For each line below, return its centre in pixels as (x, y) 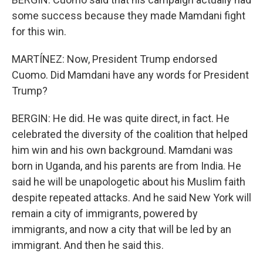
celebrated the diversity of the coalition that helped (130, 134)
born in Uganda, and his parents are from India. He (127, 166)
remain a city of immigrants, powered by (105, 213)
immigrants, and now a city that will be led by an (122, 229)
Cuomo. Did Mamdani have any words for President (130, 75)
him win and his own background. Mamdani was (122, 150)
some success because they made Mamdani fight (129, 16)
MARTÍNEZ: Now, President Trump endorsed (114, 59)
